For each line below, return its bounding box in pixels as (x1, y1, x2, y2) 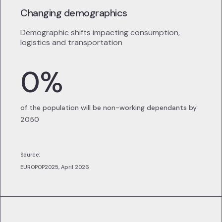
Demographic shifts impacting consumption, (20, 27, 180, 38)
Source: (20, 151, 45, 159)
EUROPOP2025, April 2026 (20, 164, 89, 171)
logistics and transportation (20, 37, 122, 48)
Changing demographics (20, 6, 127, 20)
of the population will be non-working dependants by (20, 103, 197, 112)
